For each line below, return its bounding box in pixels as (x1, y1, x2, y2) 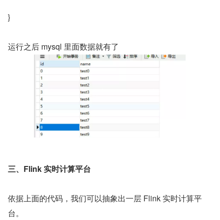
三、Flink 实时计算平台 (8, 163, 91, 174)
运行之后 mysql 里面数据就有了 (8, 41, 119, 53)
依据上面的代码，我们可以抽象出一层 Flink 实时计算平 (8, 192, 202, 204)
